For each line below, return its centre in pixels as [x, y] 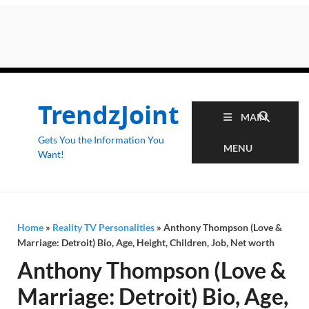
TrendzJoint [109, 115]
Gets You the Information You [101, 140]
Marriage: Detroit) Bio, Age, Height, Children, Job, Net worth [146, 242]
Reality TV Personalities [103, 227]
